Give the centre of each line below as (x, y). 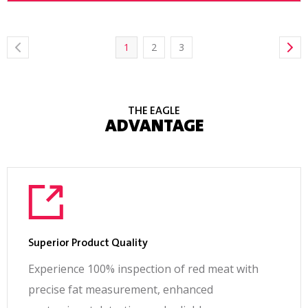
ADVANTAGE (154, 128)
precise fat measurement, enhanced (121, 290)
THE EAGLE (154, 112)
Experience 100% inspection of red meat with (143, 269)
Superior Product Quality (88, 244)
